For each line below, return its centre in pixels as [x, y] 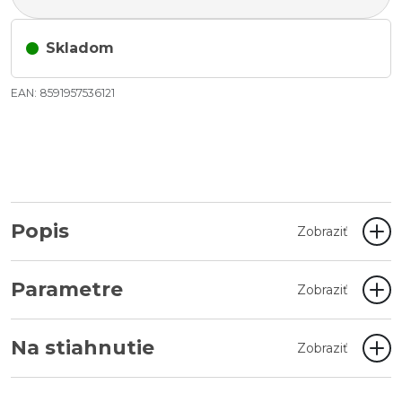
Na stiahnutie [83, 348]
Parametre [67, 289]
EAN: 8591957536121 [63, 93]
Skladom [80, 48]
